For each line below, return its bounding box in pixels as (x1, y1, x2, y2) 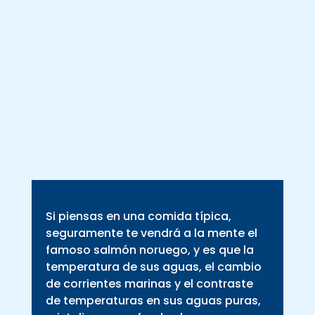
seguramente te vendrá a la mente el (45, 225, 257, 242)
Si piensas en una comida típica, (45, 208, 231, 225)
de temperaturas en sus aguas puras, (45, 292, 261, 309)
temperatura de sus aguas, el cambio (45, 259, 262, 276)
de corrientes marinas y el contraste (45, 276, 253, 292)
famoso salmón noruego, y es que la (45, 242, 254, 259)
